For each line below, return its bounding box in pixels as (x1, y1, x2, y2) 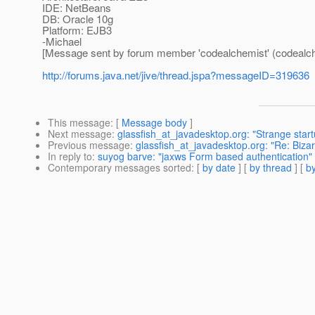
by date (202, 160, 236, 175)
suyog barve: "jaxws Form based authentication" (98, 149, 312, 164)
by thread (250, 160, 292, 175)
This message (48, 115, 110, 130)
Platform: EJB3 (42, 22, 112, 38)
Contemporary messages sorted (48, 160, 191, 175)
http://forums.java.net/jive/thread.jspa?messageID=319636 (42, 67, 309, 83)
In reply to (48, 149, 92, 164)
